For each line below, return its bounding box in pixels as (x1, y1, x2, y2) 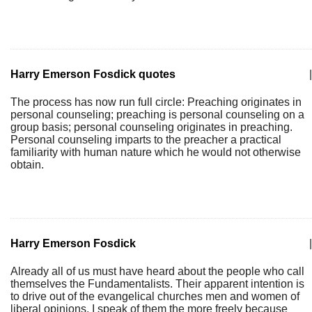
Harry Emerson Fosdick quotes (10, 68, 175, 80)
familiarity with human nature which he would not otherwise (10, 146, 301, 158)
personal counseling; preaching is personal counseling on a (10, 109, 304, 120)
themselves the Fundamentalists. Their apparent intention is (10, 278, 304, 290)
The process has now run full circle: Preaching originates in (10, 96, 302, 108)
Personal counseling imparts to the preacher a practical (10, 134, 281, 146)
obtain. (10, 159, 44, 171)
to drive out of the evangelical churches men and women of (10, 290, 299, 302)
